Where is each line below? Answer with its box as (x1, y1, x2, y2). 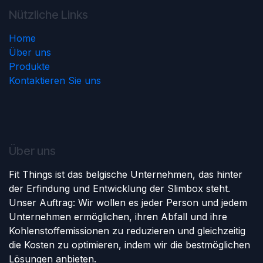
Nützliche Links (9, 7, 88, 22)
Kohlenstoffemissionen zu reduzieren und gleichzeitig (9, 224, 245, 237)
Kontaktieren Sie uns (9, 74, 101, 86)
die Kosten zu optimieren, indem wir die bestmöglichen (9, 238, 250, 251)
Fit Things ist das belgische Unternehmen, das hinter (9, 168, 242, 180)
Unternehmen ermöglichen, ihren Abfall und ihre (9, 210, 227, 222)
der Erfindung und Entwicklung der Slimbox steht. (9, 182, 230, 194)
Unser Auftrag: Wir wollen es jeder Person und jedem (9, 196, 247, 208)
